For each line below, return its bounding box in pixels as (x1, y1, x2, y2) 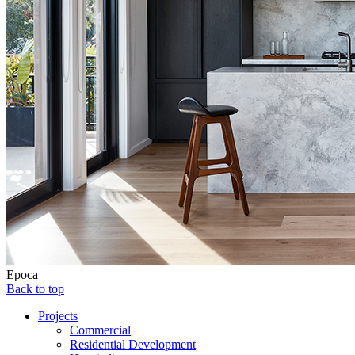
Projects (38, 309, 78, 323)
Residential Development (70, 338, 196, 352)
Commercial (70, 323, 131, 338)
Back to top (6, 282, 64, 296)
